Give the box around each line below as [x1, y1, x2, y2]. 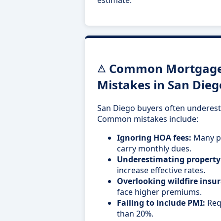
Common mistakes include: [97, 113, 198, 124]
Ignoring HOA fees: [117, 132, 191, 143]
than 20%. [117, 208, 153, 219]
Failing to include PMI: [117, 197, 205, 208]
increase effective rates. [117, 164, 205, 176]
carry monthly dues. [117, 143, 191, 154]
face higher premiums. [117, 186, 202, 197]
